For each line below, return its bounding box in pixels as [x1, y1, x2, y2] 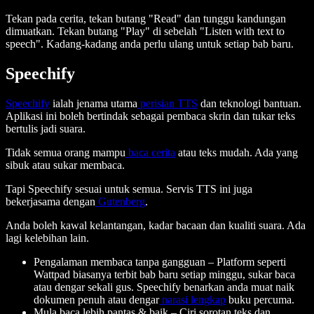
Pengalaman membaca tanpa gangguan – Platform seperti [34, 255, 286, 268]
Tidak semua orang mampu [6, 146, 125, 158]
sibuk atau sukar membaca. [6, 158, 125, 171]
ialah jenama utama [50, 97, 137, 109]
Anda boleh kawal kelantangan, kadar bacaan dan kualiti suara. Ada [6, 219, 306, 231]
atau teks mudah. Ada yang [175, 146, 298, 158]
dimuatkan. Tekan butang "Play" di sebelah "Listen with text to [6, 25, 285, 38]
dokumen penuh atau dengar [34, 293, 159, 306]
